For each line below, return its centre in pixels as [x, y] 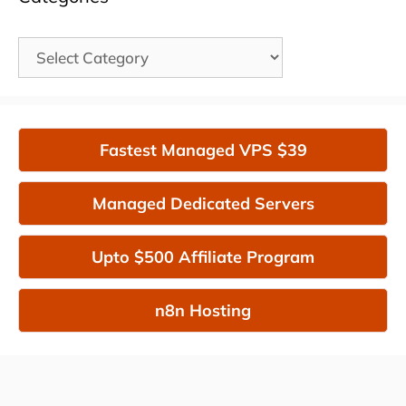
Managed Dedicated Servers [203, 204]
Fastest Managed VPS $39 [203, 150]
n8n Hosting [203, 311]
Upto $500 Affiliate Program [203, 257]
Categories [55, 48]
